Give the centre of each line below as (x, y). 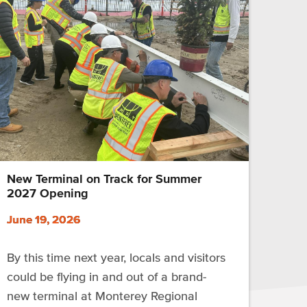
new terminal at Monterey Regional (102, 296)
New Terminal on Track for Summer (105, 179)
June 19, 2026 (44, 219)
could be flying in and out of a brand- (107, 277)
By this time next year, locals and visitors (116, 258)
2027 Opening (48, 194)
